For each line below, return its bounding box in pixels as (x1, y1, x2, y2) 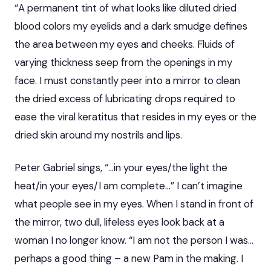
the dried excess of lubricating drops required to (15, 91, 235, 105)
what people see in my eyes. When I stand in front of (15, 197, 253, 211)
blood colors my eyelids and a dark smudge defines (15, 19, 247, 33)
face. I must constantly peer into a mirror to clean (15, 73, 240, 87)
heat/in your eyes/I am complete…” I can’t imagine (15, 178, 243, 192)
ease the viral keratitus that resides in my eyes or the (15, 109, 256, 123)
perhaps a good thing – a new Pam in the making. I (15, 251, 243, 265)
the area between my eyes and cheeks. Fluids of (15, 37, 235, 51)
